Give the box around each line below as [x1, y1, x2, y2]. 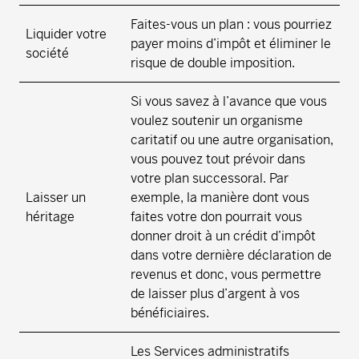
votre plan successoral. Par [131, 170, 288, 188]
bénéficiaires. [131, 305, 209, 322]
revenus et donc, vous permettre [131, 266, 321, 284]
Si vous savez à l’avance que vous [131, 93, 327, 111]
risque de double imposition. [131, 54, 295, 72]
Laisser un [26, 189, 86, 207]
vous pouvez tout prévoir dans [131, 151, 305, 168]
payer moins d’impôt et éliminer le [131, 35, 331, 53]
